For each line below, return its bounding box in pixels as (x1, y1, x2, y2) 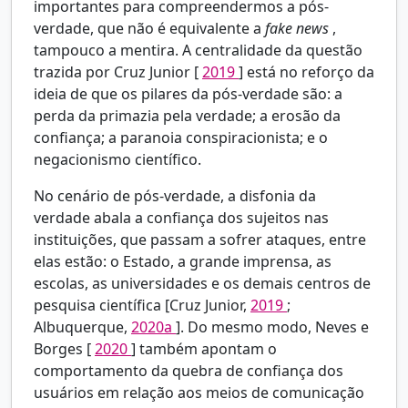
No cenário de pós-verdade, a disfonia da (34, 186, 316, 207)
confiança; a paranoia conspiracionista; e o (34, 127, 328, 148)
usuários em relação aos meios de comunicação (34, 382, 364, 403)
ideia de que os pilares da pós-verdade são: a (34, 84, 342, 105)
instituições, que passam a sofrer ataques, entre (34, 229, 366, 250)
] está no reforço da (239, 62, 374, 83)
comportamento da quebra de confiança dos (34, 361, 343, 382)
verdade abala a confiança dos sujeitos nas (34, 208, 329, 229)
